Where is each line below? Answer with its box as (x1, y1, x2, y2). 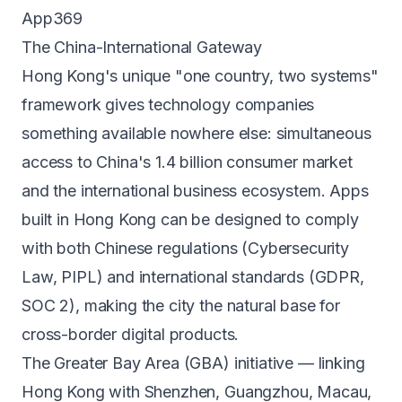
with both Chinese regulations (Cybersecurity (22, 239, 349, 258)
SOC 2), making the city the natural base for (22, 296, 340, 315)
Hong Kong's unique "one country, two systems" (22, 66, 379, 85)
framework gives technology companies (22, 95, 315, 114)
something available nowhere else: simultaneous (22, 124, 371, 143)
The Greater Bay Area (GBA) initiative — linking (22, 354, 365, 372)
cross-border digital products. (22, 325, 240, 344)
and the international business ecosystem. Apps (22, 181, 369, 200)
